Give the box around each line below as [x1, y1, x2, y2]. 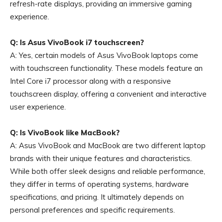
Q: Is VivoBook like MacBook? [10, 128, 120, 137]
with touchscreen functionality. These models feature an [10, 63, 203, 73]
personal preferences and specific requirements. [10, 205, 175, 215]
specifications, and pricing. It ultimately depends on [10, 192, 184, 202]
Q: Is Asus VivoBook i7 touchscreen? [10, 38, 144, 47]
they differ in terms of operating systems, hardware [10, 179, 189, 189]
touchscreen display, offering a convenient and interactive [10, 89, 207, 99]
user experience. [10, 102, 66, 111]
